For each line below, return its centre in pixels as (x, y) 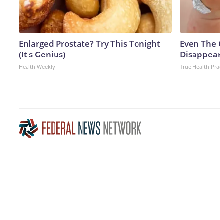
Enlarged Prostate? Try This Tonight (89, 43)
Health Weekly (37, 66)
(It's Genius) (42, 54)
